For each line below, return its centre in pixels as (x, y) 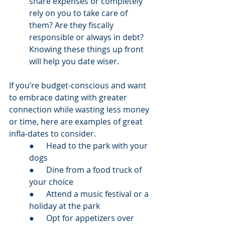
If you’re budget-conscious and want (79, 85)
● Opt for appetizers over (83, 218)
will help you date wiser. (75, 61)
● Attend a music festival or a (90, 194)
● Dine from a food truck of (86, 170)
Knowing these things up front (87, 49)
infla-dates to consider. (54, 134)
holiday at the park (65, 206)
